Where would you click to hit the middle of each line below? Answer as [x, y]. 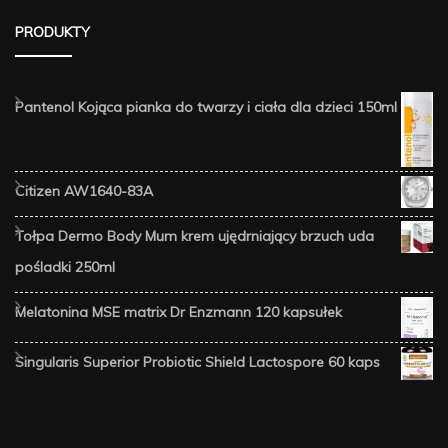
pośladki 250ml [65, 267]
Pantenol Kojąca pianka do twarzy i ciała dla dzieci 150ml [206, 107]
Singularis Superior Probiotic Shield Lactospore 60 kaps [197, 361]
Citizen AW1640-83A [84, 191]
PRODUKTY [52, 32]
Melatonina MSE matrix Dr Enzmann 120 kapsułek [178, 312]
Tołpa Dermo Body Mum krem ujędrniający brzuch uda [194, 236]
